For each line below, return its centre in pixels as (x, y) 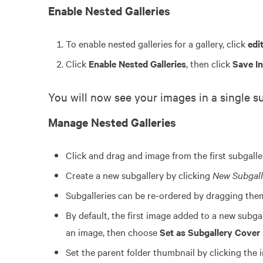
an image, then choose (113, 232)
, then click (209, 64)
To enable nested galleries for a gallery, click (157, 44)
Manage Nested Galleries (112, 122)
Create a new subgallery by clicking (139, 175)
